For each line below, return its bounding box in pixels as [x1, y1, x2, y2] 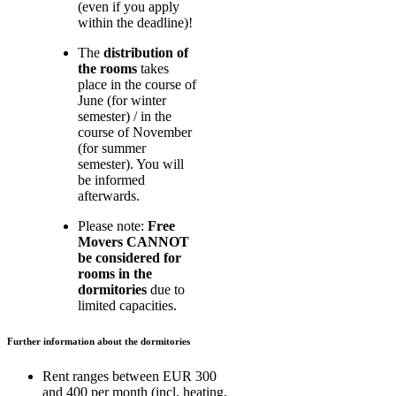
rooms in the [78, 265, 152, 281]
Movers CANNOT [78, 233, 189, 249]
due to [147, 281, 185, 297]
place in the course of [78, 76, 196, 92]
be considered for [78, 249, 181, 265]
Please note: [78, 217, 148, 233]
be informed [78, 171, 145, 187]
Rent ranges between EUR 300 [42, 368, 217, 384]
